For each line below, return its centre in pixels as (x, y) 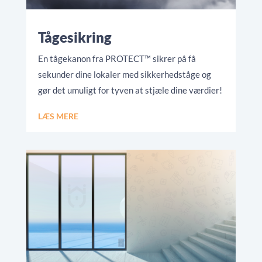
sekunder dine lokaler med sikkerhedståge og (124, 74)
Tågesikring (75, 37)
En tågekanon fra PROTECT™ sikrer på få (117, 58)
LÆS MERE (58, 116)
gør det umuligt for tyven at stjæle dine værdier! (130, 90)
